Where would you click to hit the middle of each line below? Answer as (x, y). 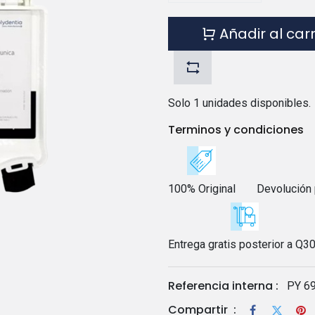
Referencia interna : (223, 285)
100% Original (202, 188)
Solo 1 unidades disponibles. (239, 103)
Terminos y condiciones (236, 130)
